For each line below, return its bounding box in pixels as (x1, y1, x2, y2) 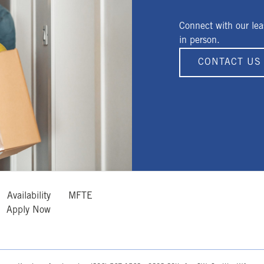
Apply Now (6, 205, 51, 215)
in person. (179, 35, 220, 45)
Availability (7, 191, 51, 201)
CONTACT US (198, 57, 261, 67)
